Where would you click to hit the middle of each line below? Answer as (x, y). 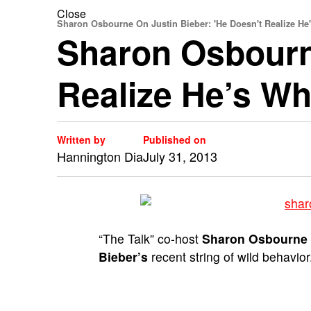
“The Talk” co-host (150, 238)
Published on (175, 140)
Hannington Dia (100, 156)
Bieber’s (123, 257)
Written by (81, 140)
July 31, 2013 (180, 156)
